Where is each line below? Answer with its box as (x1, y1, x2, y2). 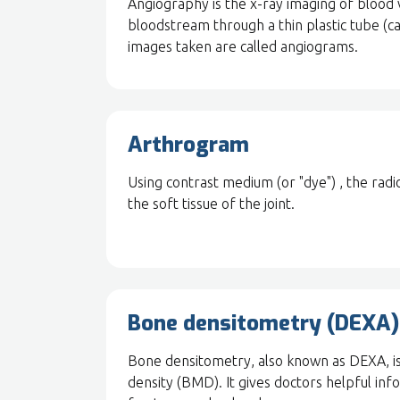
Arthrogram (128, 130, 249, 159)
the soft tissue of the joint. (128, 196, 295, 212)
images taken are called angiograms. (128, 38, 358, 54)
